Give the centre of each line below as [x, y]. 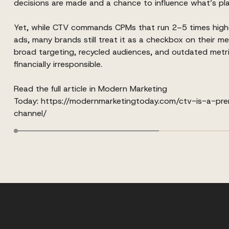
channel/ [30, 113]
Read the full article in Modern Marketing [90, 89]
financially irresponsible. [58, 64]
